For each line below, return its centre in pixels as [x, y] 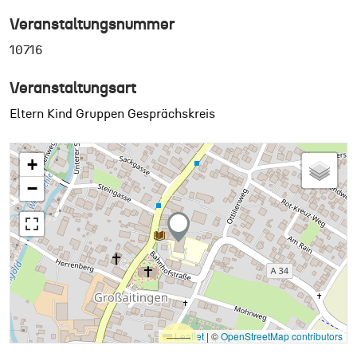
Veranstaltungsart [73, 88]
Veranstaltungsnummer [92, 24]
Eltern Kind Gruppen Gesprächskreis [112, 114]
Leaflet [188, 335]
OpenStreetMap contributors [281, 335]
